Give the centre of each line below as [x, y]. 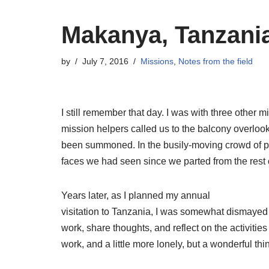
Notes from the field [216, 61]
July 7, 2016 [105, 61]
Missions [157, 61]
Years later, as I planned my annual [136, 195]
